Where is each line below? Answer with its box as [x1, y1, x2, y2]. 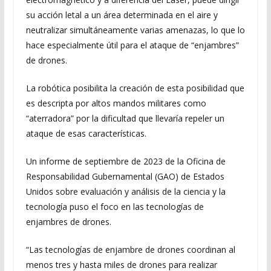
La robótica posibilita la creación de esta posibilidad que [25, 82, 244, 94]
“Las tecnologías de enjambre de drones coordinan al [25, 244, 235, 255]
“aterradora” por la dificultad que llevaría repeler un [25, 113, 224, 124]
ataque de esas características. [25, 128, 146, 139]
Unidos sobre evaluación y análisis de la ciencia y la [25, 186, 226, 197]
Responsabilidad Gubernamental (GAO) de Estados [25, 171, 224, 182]
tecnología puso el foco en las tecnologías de [25, 201, 204, 212]
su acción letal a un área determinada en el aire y [25, 9, 218, 21]
